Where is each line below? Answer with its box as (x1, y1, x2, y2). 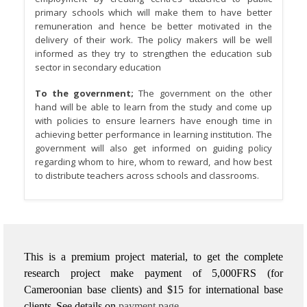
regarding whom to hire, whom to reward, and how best (35, 156, 272, 169)
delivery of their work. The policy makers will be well (35, 33, 272, 46)
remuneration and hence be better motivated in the (35, 19, 272, 32)
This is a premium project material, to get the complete (24, 250, 283, 262)
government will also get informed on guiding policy (35, 142, 272, 155)
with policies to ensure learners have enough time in (35, 114, 272, 127)
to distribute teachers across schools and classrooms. (35, 169, 259, 182)
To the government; (35, 87, 139, 100)
